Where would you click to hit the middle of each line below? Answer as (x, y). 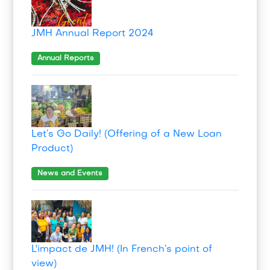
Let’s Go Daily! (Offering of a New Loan (127, 135)
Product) (52, 149)
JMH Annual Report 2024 (93, 34)
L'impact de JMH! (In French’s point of (122, 250)
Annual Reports (66, 59)
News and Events (70, 174)
